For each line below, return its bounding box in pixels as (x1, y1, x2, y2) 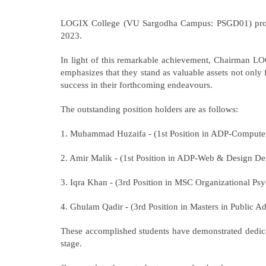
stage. (61, 238, 82, 248)
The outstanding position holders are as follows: (61, 104, 238, 114)
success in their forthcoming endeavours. (61, 80, 213, 90)
